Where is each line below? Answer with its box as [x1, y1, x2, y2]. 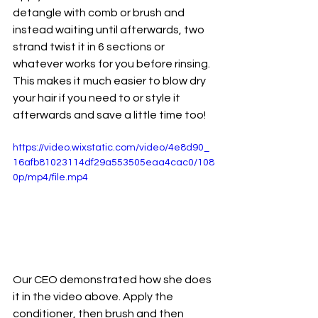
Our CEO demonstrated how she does [13, 273, 214, 285]
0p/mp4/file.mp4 [13, 172, 88, 183]
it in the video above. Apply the [13, 290, 175, 302]
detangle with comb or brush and [13, 7, 187, 19]
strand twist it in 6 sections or [13, 41, 167, 53]
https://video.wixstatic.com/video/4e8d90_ [13, 143, 209, 153]
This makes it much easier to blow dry [13, 75, 208, 87]
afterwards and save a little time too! [13, 109, 206, 121]
